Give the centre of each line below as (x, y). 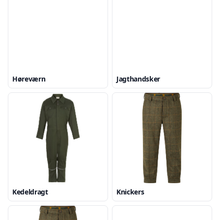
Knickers (130, 192)
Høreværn (29, 79)
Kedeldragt (30, 192)
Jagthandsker (138, 79)
